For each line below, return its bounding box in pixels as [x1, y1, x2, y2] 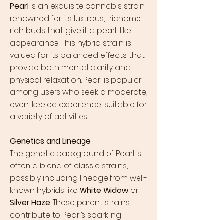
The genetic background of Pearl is [10, 148, 141, 159]
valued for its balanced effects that [10, 50, 145, 61]
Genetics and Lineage [10, 136, 91, 147]
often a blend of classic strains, [10, 160, 128, 171]
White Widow [80, 185, 128, 196]
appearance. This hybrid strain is [10, 37, 131, 49]
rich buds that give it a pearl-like [10, 25, 131, 36]
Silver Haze [10, 197, 50, 208]
